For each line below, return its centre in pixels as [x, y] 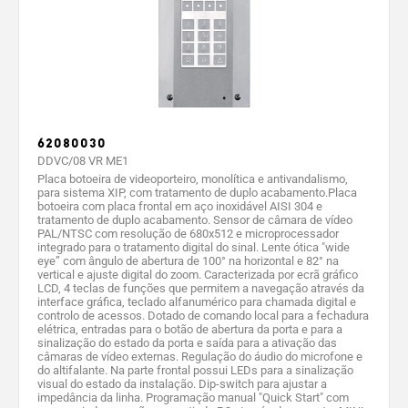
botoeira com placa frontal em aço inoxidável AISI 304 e [180, 206]
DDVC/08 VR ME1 [83, 160]
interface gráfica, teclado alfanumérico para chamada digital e [197, 301]
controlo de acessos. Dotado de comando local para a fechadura [203, 315]
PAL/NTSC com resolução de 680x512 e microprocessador [188, 233]
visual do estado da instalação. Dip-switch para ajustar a [182, 383]
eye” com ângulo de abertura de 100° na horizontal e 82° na [188, 260]
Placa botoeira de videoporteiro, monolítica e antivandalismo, [193, 178]
